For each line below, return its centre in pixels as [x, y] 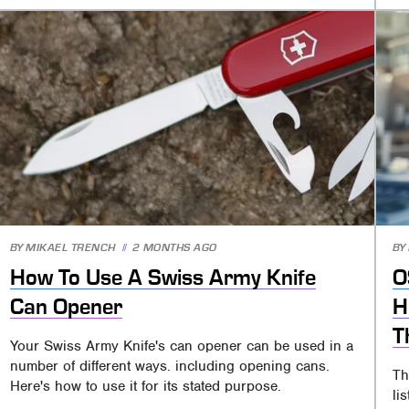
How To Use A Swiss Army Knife [163, 277]
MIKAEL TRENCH [71, 247]
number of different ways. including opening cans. [170, 367]
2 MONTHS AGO [174, 247]
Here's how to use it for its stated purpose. [146, 387]
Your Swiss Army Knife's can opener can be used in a [182, 346]
